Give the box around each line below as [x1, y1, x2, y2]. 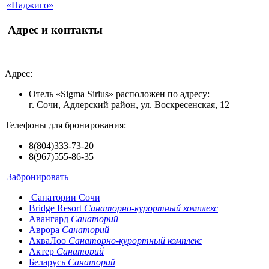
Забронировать [7, 171, 68, 182]
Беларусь [29, 256, 68, 267]
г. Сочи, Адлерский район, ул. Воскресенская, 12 [29, 99, 229, 110]
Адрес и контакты [8, 23, 103, 37]
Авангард [29, 213, 71, 224]
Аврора [29, 224, 62, 235]
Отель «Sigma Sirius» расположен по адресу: [29, 88, 210, 99]
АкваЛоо [29, 235, 68, 246]
